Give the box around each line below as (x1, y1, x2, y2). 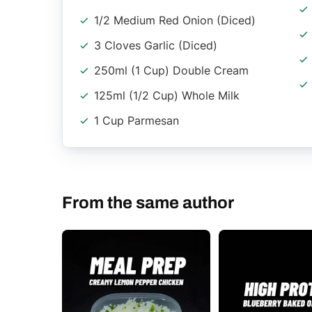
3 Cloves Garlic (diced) (94, 38, 217, 52)
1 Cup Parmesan (94, 113, 179, 127)
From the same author (62, 193, 234, 212)
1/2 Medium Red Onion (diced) (94, 13, 256, 27)
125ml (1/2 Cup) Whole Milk (94, 88, 240, 102)
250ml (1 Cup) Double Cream (94, 63, 249, 77)
